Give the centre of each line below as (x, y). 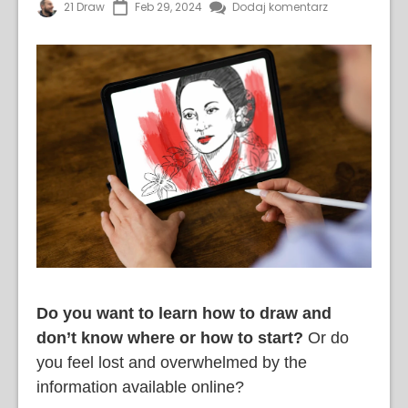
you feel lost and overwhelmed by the (172, 362)
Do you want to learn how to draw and (184, 313)
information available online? (140, 387)
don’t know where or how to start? (170, 337)
